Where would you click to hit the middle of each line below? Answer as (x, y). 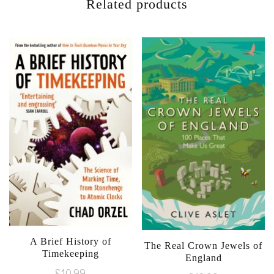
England (203, 257)
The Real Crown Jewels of (204, 245)
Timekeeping (70, 253)
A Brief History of (70, 241)
